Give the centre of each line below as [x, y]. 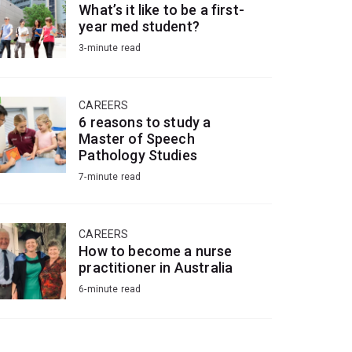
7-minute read [110, 177]
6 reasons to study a [145, 123]
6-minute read [110, 290]
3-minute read [110, 48]
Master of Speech [137, 139]
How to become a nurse [156, 251]
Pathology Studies [138, 156]
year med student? [139, 27]
